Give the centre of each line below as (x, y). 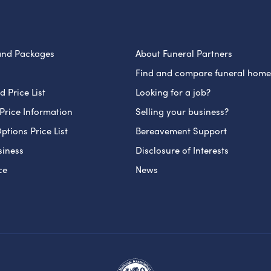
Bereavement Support (181, 130)
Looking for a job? (173, 92)
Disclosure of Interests (182, 150)
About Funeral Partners (184, 53)
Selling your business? (182, 111)
